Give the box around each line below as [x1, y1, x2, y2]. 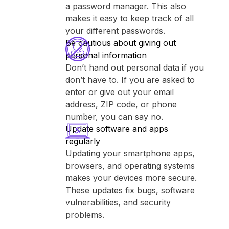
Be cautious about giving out [65, 38, 176, 48]
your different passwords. [65, 26, 165, 36]
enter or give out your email [65, 87, 174, 97]
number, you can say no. [65, 111, 163, 122]
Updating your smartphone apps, [65, 148, 195, 158]
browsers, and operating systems [65, 161, 195, 171]
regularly [65, 136, 100, 146]
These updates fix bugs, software [65, 185, 195, 195]
